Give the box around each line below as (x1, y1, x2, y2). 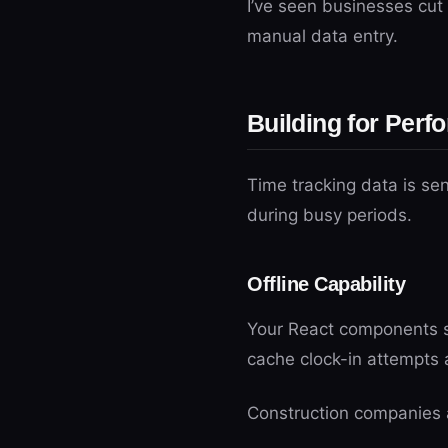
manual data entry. (247, 26, 398, 46)
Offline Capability (247, 273, 405, 295)
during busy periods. (247, 205, 412, 225)
